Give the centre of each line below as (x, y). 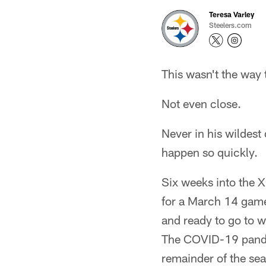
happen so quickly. (210, 152)
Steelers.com (230, 25)
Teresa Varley (232, 14)
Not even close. (201, 103)
